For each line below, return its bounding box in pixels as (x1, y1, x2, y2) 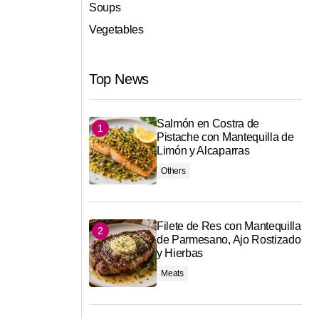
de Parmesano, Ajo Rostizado (157, 234, 301, 246)
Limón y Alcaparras (157, 145, 250, 157)
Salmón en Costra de (157, 117, 259, 130)
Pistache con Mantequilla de (157, 131, 294, 144)
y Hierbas (157, 247, 204, 260)
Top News (89, 71, 149, 88)
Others (161, 166, 186, 177)
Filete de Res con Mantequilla (157, 220, 301, 233)
